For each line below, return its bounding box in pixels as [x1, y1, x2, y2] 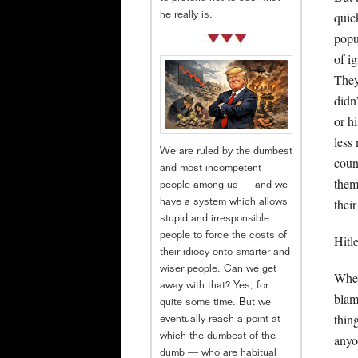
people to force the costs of [160, 230, 287, 241]
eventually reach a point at [160, 314, 280, 325]
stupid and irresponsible [160, 213, 269, 225]
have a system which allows [160, 197, 288, 208]
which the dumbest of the [160, 331, 276, 342]
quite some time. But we [160, 297, 271, 308]
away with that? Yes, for [160, 280, 268, 292]
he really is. [160, 10, 213, 22]
